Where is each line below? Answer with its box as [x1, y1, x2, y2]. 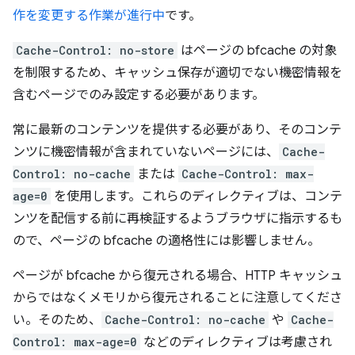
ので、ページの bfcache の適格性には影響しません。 [13, 232, 320, 249]
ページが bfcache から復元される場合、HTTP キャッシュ [13, 267, 342, 284]
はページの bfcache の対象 [177, 42, 337, 59]
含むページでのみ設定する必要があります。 [13, 86, 265, 103]
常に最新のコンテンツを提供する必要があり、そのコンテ [13, 121, 342, 138]
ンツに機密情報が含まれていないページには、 [13, 143, 279, 160]
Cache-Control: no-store [16, 42, 174, 58]
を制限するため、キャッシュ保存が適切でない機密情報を [13, 64, 342, 81]
